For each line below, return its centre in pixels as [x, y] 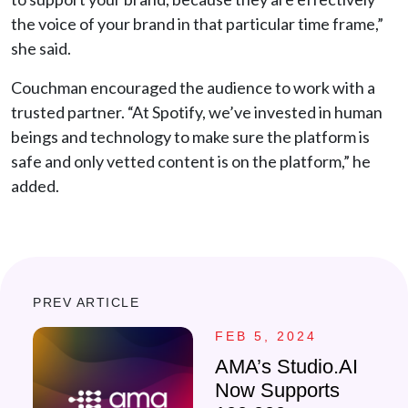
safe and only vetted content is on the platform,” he [191, 161]
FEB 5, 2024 [266, 336]
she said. [41, 48]
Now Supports [277, 390]
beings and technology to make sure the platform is [190, 137]
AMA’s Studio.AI [286, 367]
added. [36, 186]
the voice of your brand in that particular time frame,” [197, 24]
